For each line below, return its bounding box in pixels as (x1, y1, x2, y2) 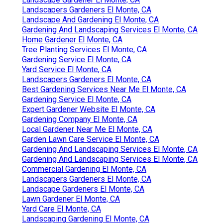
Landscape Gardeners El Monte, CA (22, 184, 144, 194)
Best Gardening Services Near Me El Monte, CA (22, 84, 186, 94)
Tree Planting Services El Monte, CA (22, 44, 147, 54)
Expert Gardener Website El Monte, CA (22, 104, 155, 114)
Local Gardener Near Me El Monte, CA (22, 124, 152, 134)
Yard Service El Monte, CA (22, 64, 111, 74)
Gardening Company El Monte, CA (22, 114, 137, 124)
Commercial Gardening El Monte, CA (22, 164, 146, 174)
